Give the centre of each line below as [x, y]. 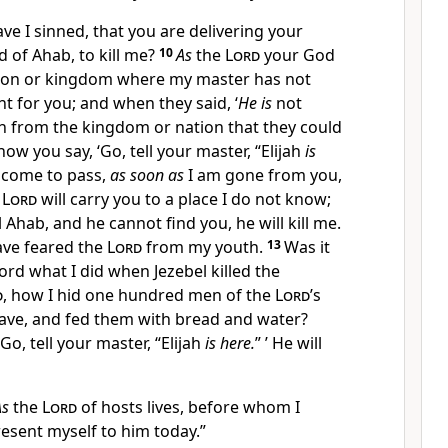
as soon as [147, 175]
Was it [307, 247]
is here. [230, 343]
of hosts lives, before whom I [188, 407]
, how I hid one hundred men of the [139, 295]
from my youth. [204, 247]
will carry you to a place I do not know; [184, 199]
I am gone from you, [263, 175]
